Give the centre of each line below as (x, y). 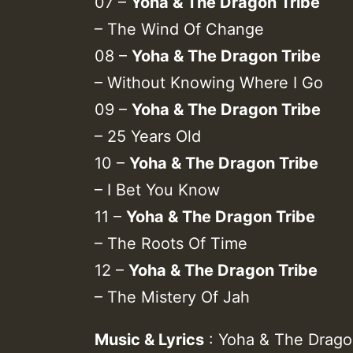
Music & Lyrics (149, 339)
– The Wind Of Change (179, 29)
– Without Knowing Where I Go (209, 82)
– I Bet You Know (157, 190)
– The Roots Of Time (171, 243)
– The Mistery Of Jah (172, 297)
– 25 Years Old (148, 136)
